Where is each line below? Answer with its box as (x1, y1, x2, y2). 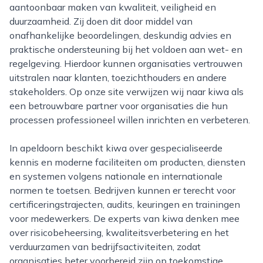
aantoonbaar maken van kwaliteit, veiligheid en (9, 1, 216, 13)
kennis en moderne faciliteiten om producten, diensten (9, 156, 245, 168)
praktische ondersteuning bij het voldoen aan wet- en (9, 43, 242, 55)
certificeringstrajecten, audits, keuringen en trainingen (9, 198, 240, 210)
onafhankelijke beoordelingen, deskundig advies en (9, 29, 231, 41)
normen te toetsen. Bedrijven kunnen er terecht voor (9, 184, 235, 196)
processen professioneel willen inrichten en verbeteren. (9, 114, 250, 126)
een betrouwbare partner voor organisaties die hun (9, 100, 228, 112)
